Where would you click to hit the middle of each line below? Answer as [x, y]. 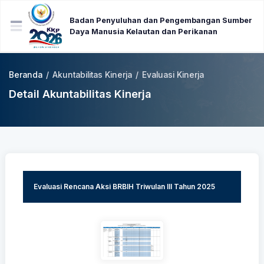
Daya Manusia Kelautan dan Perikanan [144, 32]
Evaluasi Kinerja [173, 75]
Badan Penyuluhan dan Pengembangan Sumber [161, 20]
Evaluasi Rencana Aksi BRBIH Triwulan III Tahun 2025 [124, 187]
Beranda [26, 75]
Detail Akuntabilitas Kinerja [80, 94]
